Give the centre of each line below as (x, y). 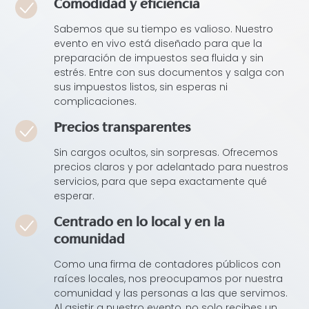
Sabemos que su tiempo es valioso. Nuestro (164, 29)
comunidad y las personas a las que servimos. (171, 293)
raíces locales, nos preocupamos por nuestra (169, 279)
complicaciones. (96, 102)
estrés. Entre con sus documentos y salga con (169, 73)
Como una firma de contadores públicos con (168, 265)
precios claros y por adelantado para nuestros (171, 167)
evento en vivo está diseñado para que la (158, 44)
